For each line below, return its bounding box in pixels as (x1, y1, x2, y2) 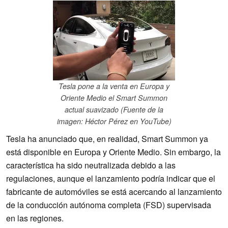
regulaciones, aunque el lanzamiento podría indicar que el (6, 173, 215, 185)
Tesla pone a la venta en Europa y (59, 81, 169, 92)
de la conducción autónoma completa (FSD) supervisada (6, 199, 211, 211)
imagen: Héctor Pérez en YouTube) (56, 116, 172, 127)
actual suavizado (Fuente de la (65, 104, 163, 115)
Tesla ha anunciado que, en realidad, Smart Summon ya (6, 133, 208, 145)
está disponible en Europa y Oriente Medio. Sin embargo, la (6, 146, 221, 158)
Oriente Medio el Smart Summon (61, 93, 167, 103)
